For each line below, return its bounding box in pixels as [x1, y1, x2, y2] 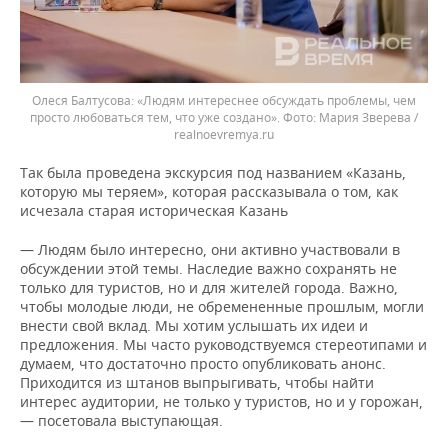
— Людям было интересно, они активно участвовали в [20, 240, 400, 259]
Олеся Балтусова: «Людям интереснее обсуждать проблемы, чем [32, 92, 416, 109]
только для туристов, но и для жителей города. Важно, [20, 278, 398, 297]
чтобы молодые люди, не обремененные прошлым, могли [20, 297, 424, 316]
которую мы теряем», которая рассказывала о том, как [20, 182, 398, 201]
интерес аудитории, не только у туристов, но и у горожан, [20, 392, 423, 411]
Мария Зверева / [319, 109, 418, 126]
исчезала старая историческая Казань [20, 201, 288, 220]
